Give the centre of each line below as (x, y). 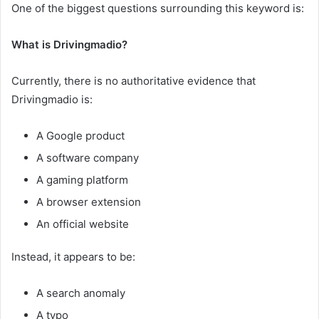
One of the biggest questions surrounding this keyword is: (158, 9)
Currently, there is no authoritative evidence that (134, 81)
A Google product (80, 136)
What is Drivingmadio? (69, 45)
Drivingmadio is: (52, 100)
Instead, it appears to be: (73, 257)
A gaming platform (82, 180)
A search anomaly (81, 293)
